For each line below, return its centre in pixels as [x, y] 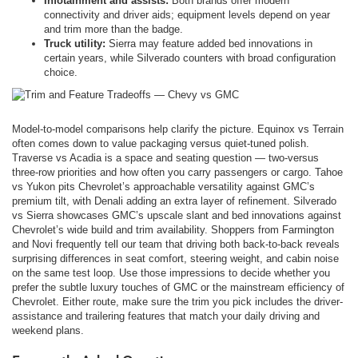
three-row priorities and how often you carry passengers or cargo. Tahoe [177, 172]
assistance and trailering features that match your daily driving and [166, 316]
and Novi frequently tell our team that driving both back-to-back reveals [176, 244]
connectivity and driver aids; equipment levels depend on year [187, 14]
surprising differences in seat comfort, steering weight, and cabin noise [175, 258]
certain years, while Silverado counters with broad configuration [190, 58]
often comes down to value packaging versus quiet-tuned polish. [161, 143]
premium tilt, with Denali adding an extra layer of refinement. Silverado [174, 201]
